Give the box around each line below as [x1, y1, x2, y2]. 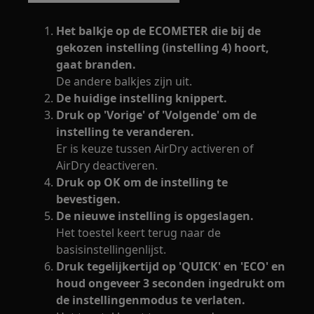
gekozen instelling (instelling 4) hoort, [56, 39, 270, 55]
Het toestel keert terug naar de [56, 224, 221, 240]
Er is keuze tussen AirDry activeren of [56, 140, 254, 156]
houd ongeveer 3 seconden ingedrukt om [56, 275, 286, 291]
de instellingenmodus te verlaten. [56, 292, 246, 308]
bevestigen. [56, 191, 121, 207]
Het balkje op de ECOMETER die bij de [56, 22, 261, 39]
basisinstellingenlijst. [56, 241, 167, 257]
